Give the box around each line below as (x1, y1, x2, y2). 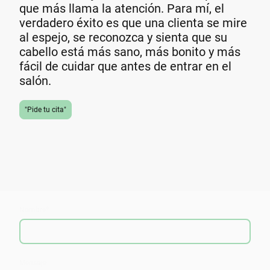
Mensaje (19, 258, 46, 267)
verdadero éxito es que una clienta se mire (19, 15, 247, 30)
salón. (19, 73, 51, 88)
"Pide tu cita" (25, 105, 66, 114)
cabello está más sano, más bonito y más (19, 44, 240, 59)
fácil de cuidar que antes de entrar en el (19, 58, 231, 74)
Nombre (19, 205, 46, 214)
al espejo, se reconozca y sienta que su (19, 30, 227, 45)
